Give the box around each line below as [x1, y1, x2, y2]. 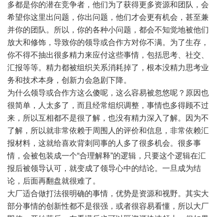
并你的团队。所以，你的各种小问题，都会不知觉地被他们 [7, 26, 209, 34]
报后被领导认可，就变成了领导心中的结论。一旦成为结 [7, 164, 201, 172]
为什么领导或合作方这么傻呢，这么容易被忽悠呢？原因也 [7, 89, 209, 97]
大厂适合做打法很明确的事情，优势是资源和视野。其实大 [7, 189, 209, 198]
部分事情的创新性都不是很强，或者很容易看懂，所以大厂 [7, 202, 209, 210]
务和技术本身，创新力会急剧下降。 [7, 76, 131, 84]
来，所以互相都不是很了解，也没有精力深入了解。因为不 [7, 114, 209, 122]
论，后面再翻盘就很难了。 [7, 177, 100, 185]
